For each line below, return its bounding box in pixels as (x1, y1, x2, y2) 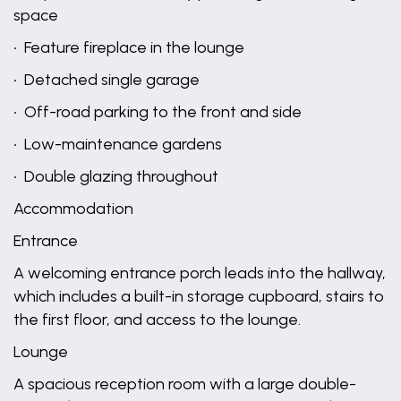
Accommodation (13, 199, 133, 218)
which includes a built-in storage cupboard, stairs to (13, 286, 384, 306)
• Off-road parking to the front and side (13, 102, 302, 122)
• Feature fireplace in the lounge (13, 38, 244, 57)
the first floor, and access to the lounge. (13, 310, 301, 329)
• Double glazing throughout (13, 166, 218, 186)
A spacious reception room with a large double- (13, 374, 356, 394)
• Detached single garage (13, 70, 200, 90)
